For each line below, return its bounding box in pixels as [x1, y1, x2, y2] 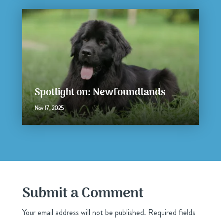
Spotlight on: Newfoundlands [34, 85, 166, 101]
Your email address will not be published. [22, 207, 146, 219]
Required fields [147, 207, 195, 219]
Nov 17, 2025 [34, 104, 64, 112]
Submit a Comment [22, 182, 144, 206]
